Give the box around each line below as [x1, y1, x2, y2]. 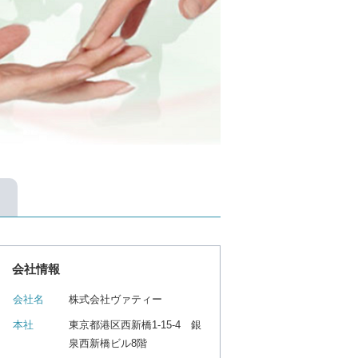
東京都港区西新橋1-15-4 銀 [69, 319, 201, 332]
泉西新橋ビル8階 [69, 337, 147, 350]
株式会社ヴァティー [69, 293, 162, 306]
